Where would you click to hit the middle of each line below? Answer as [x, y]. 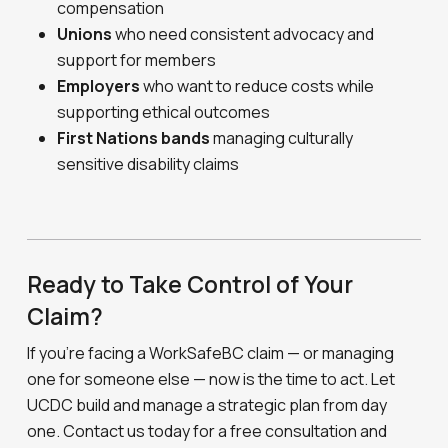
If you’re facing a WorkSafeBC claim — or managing [211, 352]
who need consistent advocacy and [243, 34]
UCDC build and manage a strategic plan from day [207, 404]
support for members [137, 60]
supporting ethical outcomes [164, 112]
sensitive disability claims [148, 164]
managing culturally [282, 138]
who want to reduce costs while [257, 86]
